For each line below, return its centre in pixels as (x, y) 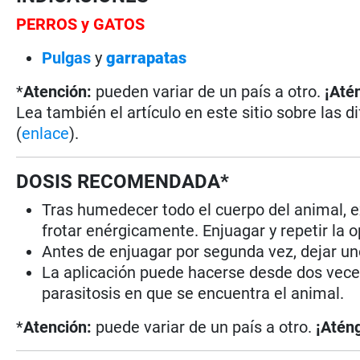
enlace (46, 133)
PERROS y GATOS (81, 24)
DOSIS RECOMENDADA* (123, 181)
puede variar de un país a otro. (204, 327)
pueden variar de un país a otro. (209, 91)
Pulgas (67, 57)
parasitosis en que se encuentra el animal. (193, 293)
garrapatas (147, 57)
